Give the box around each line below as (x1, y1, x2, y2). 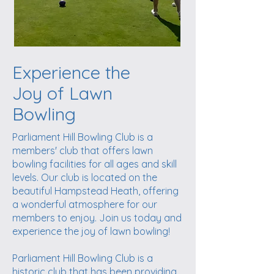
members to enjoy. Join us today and (12, 212, 182, 224)
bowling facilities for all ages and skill (12, 158, 177, 170)
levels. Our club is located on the (12, 171, 157, 183)
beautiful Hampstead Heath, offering (12, 185, 179, 197)
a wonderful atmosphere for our (12, 198, 157, 210)
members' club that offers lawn (12, 144, 153, 157)
